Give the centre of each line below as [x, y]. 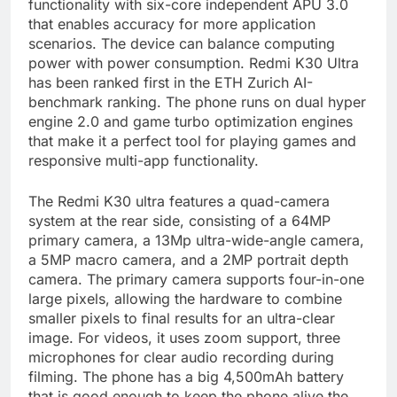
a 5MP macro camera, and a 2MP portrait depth [188, 260]
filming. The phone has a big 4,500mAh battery [186, 377]
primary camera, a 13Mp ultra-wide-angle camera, [196, 241]
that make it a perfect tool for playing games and [192, 141]
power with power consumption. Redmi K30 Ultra [194, 63]
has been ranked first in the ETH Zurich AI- [171, 83]
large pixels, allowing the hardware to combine [185, 299]
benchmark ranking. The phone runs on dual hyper [197, 102]
